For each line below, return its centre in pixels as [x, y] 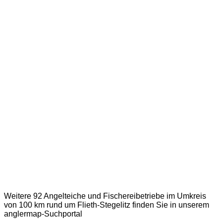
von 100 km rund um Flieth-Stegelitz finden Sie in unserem [107, 205]
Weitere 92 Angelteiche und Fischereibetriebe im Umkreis [105, 196]
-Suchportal [62, 214]
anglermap [23, 214]
